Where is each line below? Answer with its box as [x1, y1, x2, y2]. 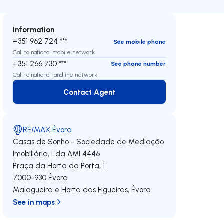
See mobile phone [113, 37, 166, 45]
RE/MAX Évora [23, 125, 72, 134]
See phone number [110, 60, 166, 67]
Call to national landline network [13, 70, 98, 78]
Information [13, 24, 55, 34]
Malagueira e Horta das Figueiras [13, 185, 128, 194]
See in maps [13, 197, 55, 207]
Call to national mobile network [13, 48, 95, 56]
